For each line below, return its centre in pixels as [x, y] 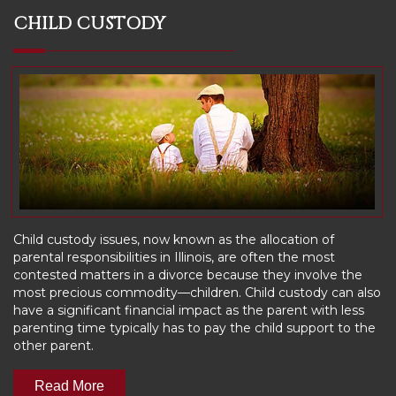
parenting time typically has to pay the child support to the [194, 328]
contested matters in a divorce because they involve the [188, 275]
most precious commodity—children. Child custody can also [197, 293]
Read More [69, 386]
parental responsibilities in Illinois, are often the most [174, 258]
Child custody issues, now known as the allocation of [174, 240]
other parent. [53, 346]
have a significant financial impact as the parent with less [189, 311]
